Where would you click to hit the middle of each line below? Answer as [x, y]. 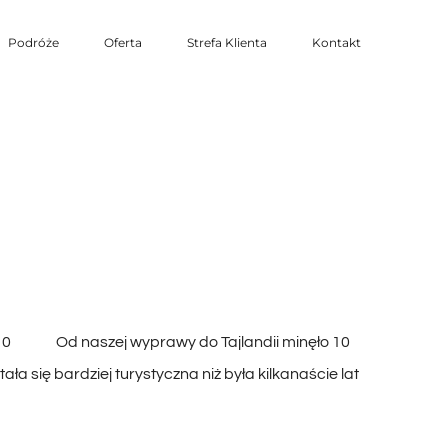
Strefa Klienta [227, 42]
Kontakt [336, 42]
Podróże [33, 42]
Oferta [123, 42]
